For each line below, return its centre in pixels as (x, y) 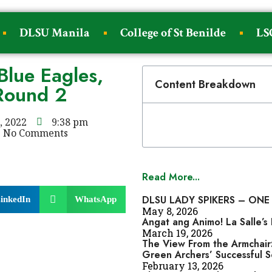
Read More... (171, 177)
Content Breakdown (205, 84)
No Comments (36, 133)
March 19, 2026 (177, 233)
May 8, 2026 (170, 211)
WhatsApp (96, 199)
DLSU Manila (55, 33)
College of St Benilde (173, 33)
